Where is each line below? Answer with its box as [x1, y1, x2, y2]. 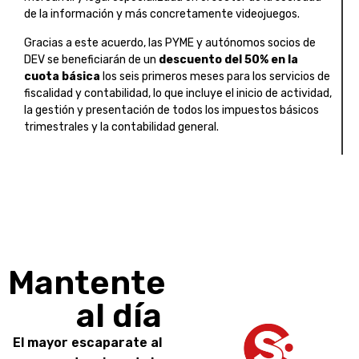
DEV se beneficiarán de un [24, 52, 159, 67]
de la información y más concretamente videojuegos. [24, 7, 300, 22]
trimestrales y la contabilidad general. [24, 119, 219, 134]
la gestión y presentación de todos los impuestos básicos [24, 103, 319, 117]
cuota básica [24, 69, 100, 83]
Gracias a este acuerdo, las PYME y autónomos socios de [24, 35, 316, 50]
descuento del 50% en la [159, 52, 298, 67]
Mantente [8, 263, 166, 302]
